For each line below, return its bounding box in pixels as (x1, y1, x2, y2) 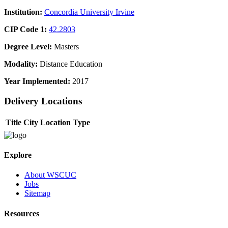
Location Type (40, 118, 90, 127)
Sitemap (24, 189, 50, 198)
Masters (52, 42, 79, 51)
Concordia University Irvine (44, 8, 134, 17)
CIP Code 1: (4, 25, 47, 34)
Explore (4, 151, 32, 160)
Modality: (4, 60, 38, 69)
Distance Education (38, 60, 102, 69)
